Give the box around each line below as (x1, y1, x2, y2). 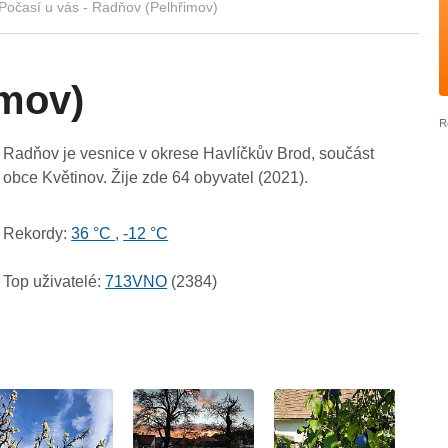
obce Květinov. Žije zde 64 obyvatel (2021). (3, 169, 309, 187)
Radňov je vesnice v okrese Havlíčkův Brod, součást (3, 145, 375, 163)
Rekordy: (3, 225, 68, 243)
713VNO (105, 273, 168, 291)
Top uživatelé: (3, 273, 102, 291)
